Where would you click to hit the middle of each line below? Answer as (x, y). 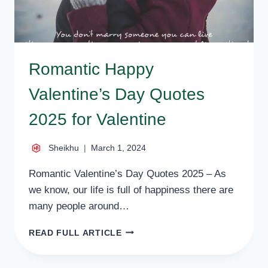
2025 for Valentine (98, 119)
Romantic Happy (91, 69)
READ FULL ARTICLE (75, 233)
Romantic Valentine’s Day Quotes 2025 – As (127, 173)
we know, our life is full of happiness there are (131, 190)
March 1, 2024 (118, 148)
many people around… (79, 206)
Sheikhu (64, 148)
